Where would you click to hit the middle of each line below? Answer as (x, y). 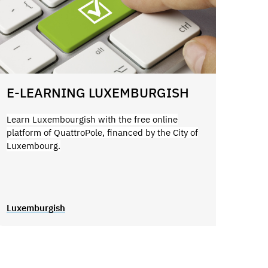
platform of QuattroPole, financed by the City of (102, 132)
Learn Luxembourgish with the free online (92, 119)
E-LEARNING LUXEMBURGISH (98, 93)
